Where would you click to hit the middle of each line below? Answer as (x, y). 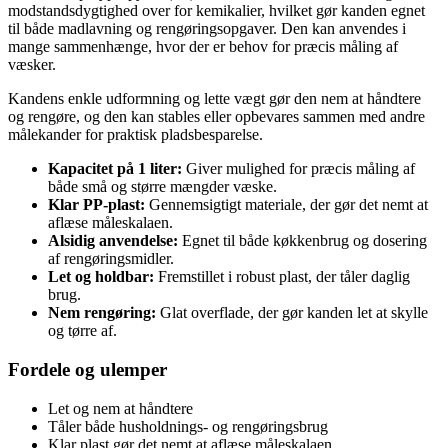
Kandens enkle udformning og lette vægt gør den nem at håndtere (214, 99)
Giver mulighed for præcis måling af (298, 169)
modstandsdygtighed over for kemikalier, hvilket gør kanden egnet (216, 11)
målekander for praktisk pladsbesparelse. (135, 135)
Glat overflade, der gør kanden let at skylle (292, 313)
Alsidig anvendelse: (113, 241)
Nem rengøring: (102, 313)
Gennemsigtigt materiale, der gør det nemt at (286, 205)
